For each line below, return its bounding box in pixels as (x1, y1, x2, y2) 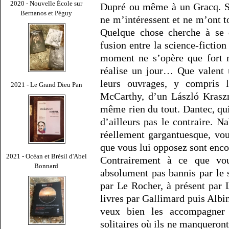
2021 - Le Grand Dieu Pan (11, 80, 82, 88)
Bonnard (34, 162, 59, 170)
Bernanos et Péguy (20, 9, 73, 17)
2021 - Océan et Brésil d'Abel (6, 152, 87, 160)
